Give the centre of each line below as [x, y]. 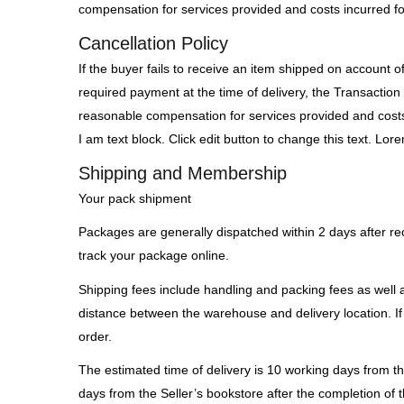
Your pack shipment [135, 198]
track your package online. [154, 255]
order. [95, 336]
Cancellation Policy [153, 43]
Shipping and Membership [183, 173]
